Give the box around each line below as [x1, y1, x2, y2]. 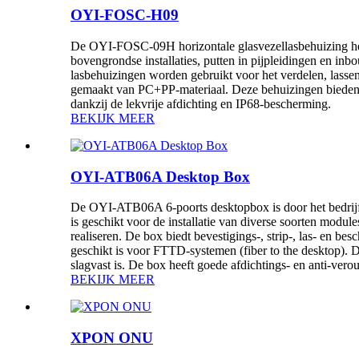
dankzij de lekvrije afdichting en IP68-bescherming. [71, 96, 331, 111]
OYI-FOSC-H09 [71, 6, 179, 24]
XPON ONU [71, 329, 153, 347]
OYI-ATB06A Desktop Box [71, 167, 250, 185]
